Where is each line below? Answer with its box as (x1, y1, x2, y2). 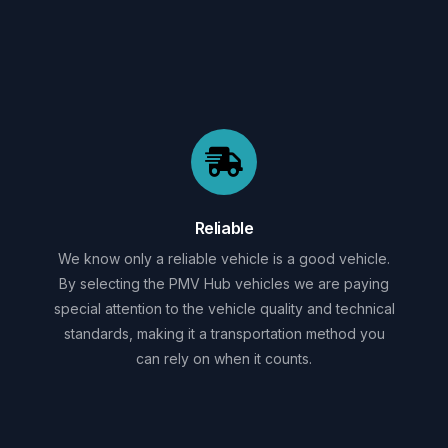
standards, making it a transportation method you (63, 324, 385, 342)
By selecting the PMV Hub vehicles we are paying (59, 274, 389, 292)
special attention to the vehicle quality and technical (53, 299, 395, 317)
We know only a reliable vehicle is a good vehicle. (58, 249, 390, 267)
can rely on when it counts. (136, 349, 312, 367)
